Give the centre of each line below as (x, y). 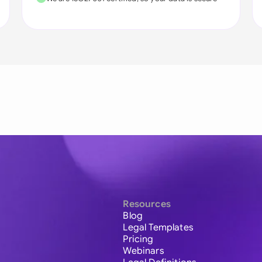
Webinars (144, 251)
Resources (147, 204)
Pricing (138, 239)
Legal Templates (158, 228)
